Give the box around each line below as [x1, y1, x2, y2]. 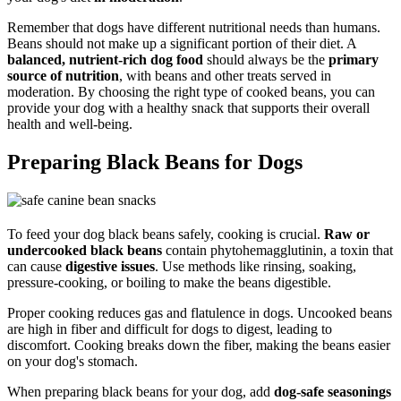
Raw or [324, 226, 370, 242]
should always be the [203, 51, 328, 67]
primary [328, 51, 379, 67]
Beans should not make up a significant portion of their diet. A [7, 35, 356, 51]
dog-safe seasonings [274, 383, 391, 399]
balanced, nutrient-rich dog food [7, 51, 203, 67]
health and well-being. [7, 115, 132, 132]
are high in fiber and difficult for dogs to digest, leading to [7, 320, 332, 337]
